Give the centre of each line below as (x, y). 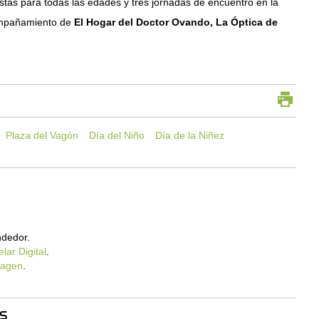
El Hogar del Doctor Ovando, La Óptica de (176, 22)
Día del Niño (117, 135)
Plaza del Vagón (42, 135)
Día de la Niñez (190, 135)
